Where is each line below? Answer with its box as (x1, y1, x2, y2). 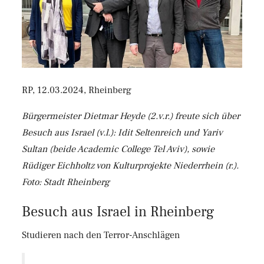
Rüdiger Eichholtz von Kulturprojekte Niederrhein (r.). (21, 159, 239, 171)
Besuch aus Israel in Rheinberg (21, 202, 214, 221)
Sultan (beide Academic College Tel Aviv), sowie (21, 143, 214, 155)
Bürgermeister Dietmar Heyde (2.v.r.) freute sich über (21, 110, 240, 122)
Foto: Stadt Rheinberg (21, 176, 110, 188)
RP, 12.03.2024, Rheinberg (21, 84, 131, 96)
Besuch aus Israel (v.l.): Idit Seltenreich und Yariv (21, 126, 223, 138)
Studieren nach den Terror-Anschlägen (21, 229, 180, 241)
